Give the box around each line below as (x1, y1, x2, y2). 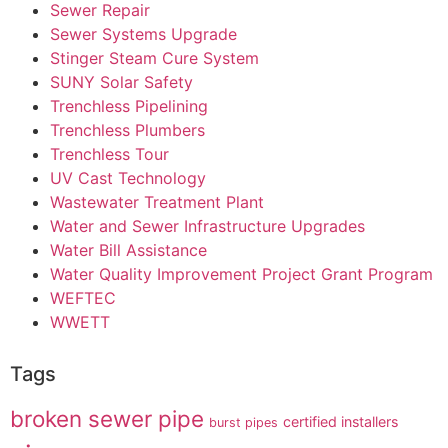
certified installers (283, 412, 398, 430)
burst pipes (209, 414, 278, 430)
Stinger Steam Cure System (50, 47, 259, 68)
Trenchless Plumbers (50, 119, 205, 140)
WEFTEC (50, 287, 116, 308)
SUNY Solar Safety (50, 71, 193, 92)
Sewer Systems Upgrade (50, 23, 237, 44)
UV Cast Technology (50, 167, 206, 188)
